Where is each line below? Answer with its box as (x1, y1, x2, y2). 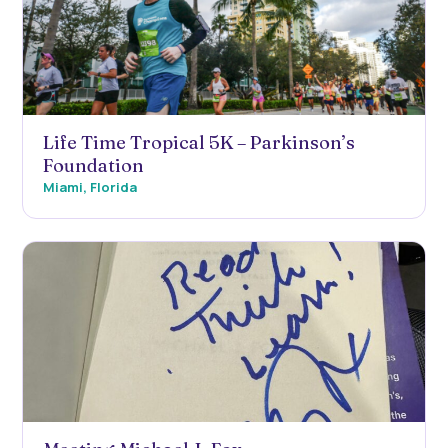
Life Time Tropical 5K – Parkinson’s (43, 130, 355, 154)
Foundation (43, 153, 144, 177)
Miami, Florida (43, 177, 137, 196)
